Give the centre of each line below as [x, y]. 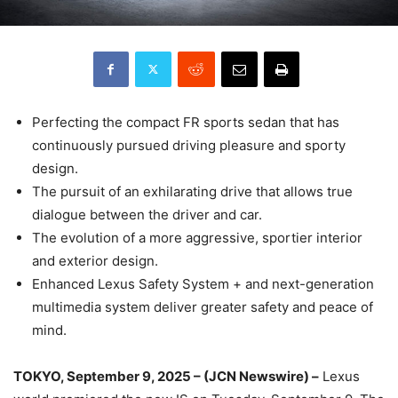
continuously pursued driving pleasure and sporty [189, 145]
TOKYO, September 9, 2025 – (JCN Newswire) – [166, 376]
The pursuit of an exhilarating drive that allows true [192, 191]
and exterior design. [95, 260]
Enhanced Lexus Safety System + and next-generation [203, 283]
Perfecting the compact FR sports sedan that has [186, 122]
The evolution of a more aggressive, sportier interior [197, 237]
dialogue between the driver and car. [147, 214]
